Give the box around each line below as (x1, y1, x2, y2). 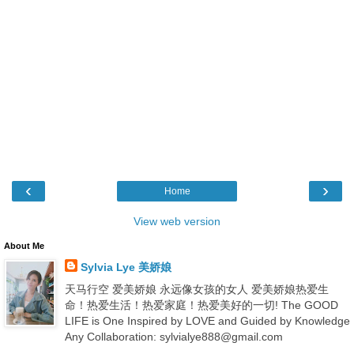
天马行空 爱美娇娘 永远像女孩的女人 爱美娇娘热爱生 (64, 282, 329, 296)
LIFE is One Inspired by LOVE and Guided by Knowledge (64, 314, 350, 327)
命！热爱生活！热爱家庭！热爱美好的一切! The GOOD (64, 298, 338, 311)
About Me (4, 241, 44, 251)
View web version (134, 215, 220, 228)
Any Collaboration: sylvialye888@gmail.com (64, 330, 283, 343)
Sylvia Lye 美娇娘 (80, 261, 171, 274)
